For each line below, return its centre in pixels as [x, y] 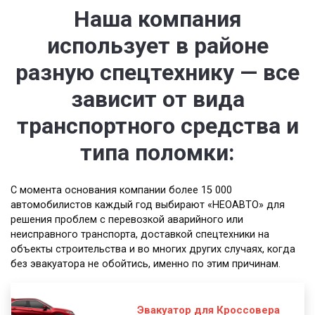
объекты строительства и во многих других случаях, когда [153, 250]
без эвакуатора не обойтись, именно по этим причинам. [146, 264]
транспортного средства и [157, 126]
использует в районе [157, 46]
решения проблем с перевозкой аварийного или [127, 220]
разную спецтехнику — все [157, 73]
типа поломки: [157, 153]
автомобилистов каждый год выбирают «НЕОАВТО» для [148, 205]
